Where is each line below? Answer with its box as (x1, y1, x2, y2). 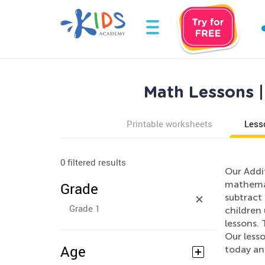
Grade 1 (69, 202, 100, 214)
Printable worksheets (126, 118, 212, 130)
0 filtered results (60, 156, 126, 168)
